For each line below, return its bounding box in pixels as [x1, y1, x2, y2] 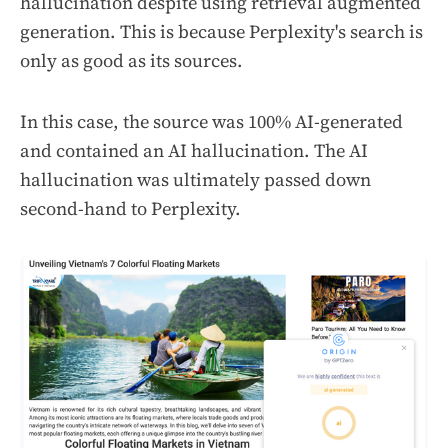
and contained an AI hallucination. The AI [20, 137, 368, 163]
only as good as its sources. [20, 47, 243, 73]
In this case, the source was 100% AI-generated [20, 108, 403, 134]
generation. [20, 18, 120, 44]
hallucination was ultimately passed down [20, 166, 371, 192]
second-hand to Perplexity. [20, 195, 241, 221]
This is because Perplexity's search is [120, 18, 423, 44]
